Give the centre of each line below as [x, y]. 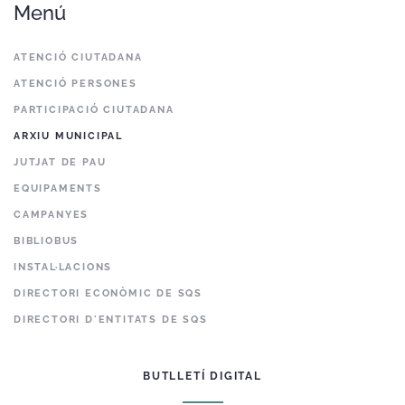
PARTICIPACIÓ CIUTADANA [94, 110]
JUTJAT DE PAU [60, 162]
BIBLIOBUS [47, 241]
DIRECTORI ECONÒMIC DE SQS [108, 293]
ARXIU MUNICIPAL [68, 136]
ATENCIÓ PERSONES [75, 84]
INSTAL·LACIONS [63, 267]
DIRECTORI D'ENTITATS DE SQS [111, 320]
